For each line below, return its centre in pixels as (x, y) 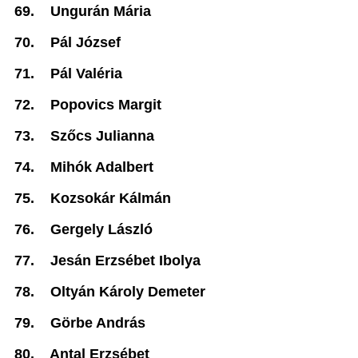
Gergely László (101, 229)
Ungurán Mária (101, 11)
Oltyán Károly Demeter (128, 292)
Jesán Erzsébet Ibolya (125, 261)
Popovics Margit (106, 105)
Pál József (86, 42)
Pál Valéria (86, 74)
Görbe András (98, 323)
